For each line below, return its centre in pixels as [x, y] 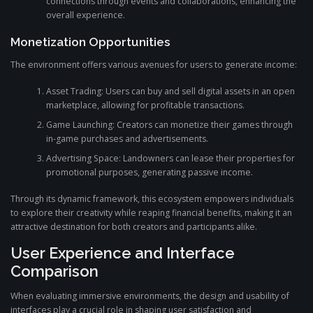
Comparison [54, 271]
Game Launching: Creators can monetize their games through [169, 125]
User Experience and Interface [123, 253]
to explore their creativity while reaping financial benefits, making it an [151, 213]
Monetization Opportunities [90, 42]
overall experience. [85, 15]
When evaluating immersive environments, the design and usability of [150, 296]
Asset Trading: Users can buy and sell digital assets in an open [170, 92]
